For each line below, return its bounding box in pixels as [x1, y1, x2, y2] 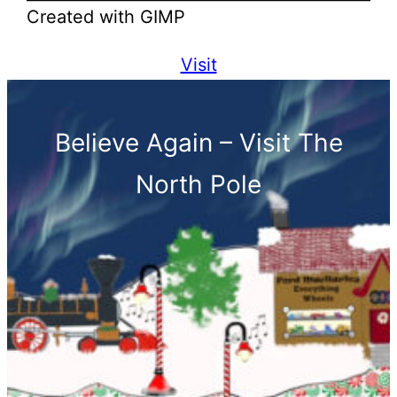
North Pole [136, 169, 261, 200]
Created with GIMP [27, 6, 186, 28]
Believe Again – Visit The [54, 128, 343, 159]
